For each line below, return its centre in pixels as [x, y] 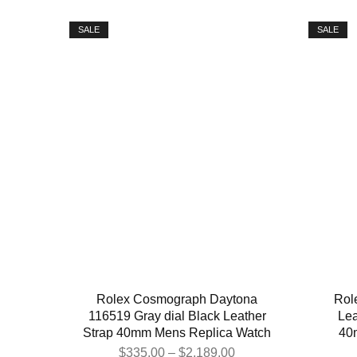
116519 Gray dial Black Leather [177, 316]
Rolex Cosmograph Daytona [177, 299]
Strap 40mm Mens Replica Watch [177, 332]
